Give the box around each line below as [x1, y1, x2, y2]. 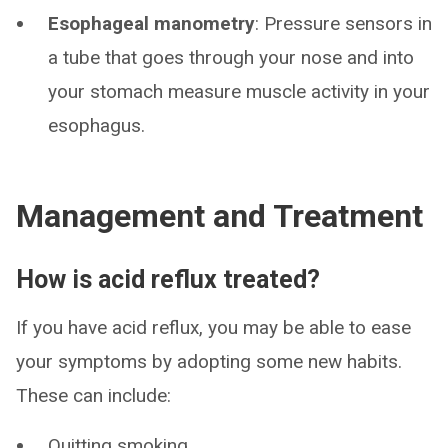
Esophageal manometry [48, 12, 255, 36]
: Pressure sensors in [255, 12, 432, 36]
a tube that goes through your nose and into [48, 46, 414, 70]
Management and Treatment [16, 197, 423, 236]
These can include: [16, 384, 171, 408]
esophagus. [48, 114, 145, 138]
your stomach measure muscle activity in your [48, 80, 430, 104]
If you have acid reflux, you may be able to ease [16, 316, 411, 340]
